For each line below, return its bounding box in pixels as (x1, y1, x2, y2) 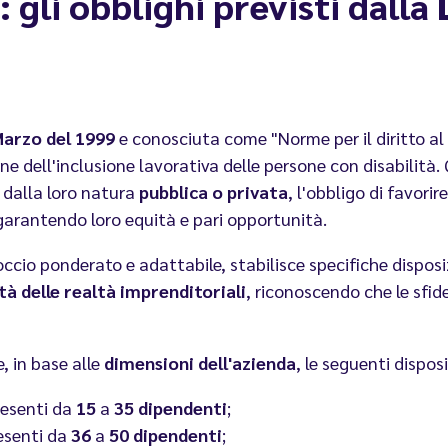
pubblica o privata (139, 180, 288, 204)
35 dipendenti (114, 396, 227, 420)
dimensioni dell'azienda (104, 351, 296, 375)
